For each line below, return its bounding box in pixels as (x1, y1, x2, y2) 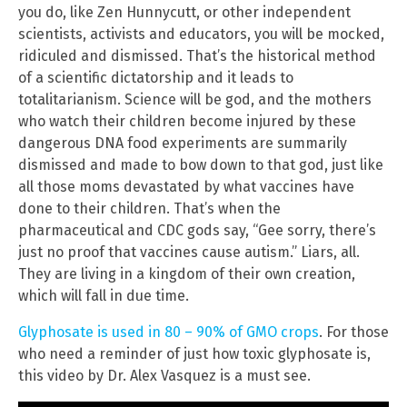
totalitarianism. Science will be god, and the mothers (18, 90, 372, 108)
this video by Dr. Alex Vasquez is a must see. (18, 366, 311, 384)
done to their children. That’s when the (18, 199, 281, 217)
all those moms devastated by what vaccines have (18, 177, 354, 195)
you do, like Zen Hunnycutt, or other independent (18, 3, 351, 21)
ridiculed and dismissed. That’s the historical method (18, 46, 376, 65)
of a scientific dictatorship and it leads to (18, 68, 293, 86)
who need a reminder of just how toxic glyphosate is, (18, 344, 371, 362)
